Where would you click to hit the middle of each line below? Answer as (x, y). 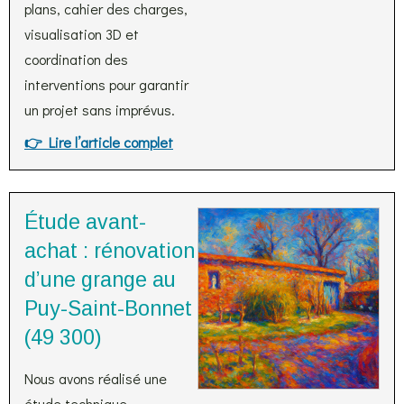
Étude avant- (85, 222)
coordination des (76, 59)
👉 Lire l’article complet (99, 142)
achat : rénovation (110, 251)
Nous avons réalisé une (96, 378)
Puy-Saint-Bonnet (108, 308)
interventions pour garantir (106, 84)
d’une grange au (100, 280)
